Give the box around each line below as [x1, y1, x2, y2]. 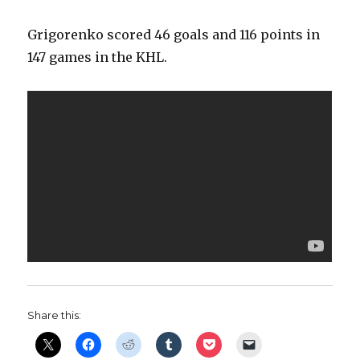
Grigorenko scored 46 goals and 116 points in [27, 27, 321, 43]
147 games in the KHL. [27, 49, 168, 66]
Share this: [27, 308, 82, 321]
